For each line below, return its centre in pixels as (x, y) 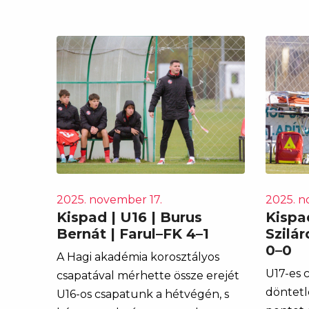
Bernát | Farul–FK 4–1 (133, 233)
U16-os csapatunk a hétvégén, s (143, 294)
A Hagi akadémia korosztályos (138, 257)
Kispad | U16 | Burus (129, 217)
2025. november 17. (109, 199)
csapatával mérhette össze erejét (148, 275)
